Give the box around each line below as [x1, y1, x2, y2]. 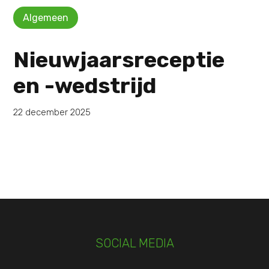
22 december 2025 [13, 106, 91, 118]
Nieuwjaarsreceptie [13, 46, 225, 73]
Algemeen [23, 11, 69, 23]
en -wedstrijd [13, 72, 157, 98]
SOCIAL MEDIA [95, 235, 174, 250]
